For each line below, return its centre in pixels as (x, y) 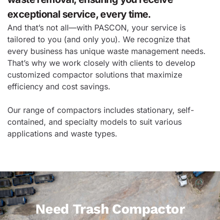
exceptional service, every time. (81, 14)
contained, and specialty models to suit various (95, 122)
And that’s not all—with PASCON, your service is (96, 28)
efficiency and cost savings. (59, 87)
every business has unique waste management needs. (107, 51)
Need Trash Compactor (110, 209)
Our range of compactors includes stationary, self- (101, 110)
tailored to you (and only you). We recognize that (99, 40)
